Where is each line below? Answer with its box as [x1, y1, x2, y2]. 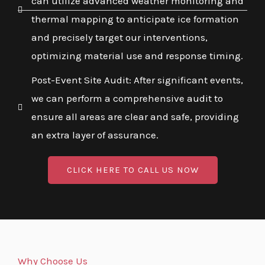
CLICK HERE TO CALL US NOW [66, 164, 199, 176]
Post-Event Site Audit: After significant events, [31, 74, 243, 86]
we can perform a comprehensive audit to [31, 92, 223, 105]
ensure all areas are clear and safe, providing [31, 111, 239, 123]
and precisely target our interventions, [31, 31, 208, 44]
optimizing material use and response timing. [31, 50, 243, 62]
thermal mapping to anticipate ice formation [31, 13, 239, 25]
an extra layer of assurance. [31, 129, 159, 141]
